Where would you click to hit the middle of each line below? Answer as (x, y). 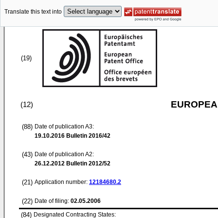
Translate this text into (33, 12)
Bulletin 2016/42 (88, 136)
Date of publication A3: (64, 127)
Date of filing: (52, 201)
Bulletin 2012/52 (88, 163)
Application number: (62, 182)
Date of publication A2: (64, 154)
